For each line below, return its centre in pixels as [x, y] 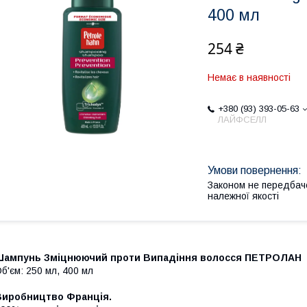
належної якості [243, 196]
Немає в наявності [249, 77]
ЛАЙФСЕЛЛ [242, 120]
